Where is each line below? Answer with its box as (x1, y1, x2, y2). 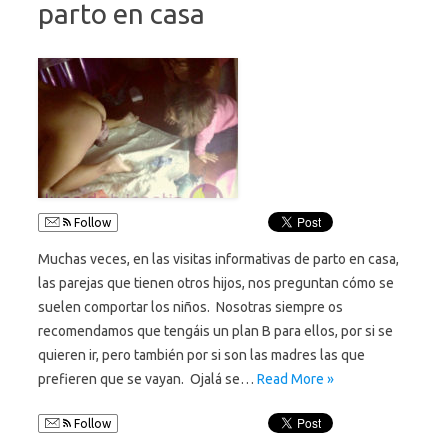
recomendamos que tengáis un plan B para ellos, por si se (38, 322, 393, 339)
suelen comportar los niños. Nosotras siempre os (38, 298, 343, 315)
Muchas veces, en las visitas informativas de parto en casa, (38, 250, 399, 267)
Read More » (257, 370, 334, 387)
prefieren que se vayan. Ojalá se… (38, 370, 257, 387)
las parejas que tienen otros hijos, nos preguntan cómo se (38, 274, 394, 291)
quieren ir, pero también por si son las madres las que (38, 346, 365, 363)
